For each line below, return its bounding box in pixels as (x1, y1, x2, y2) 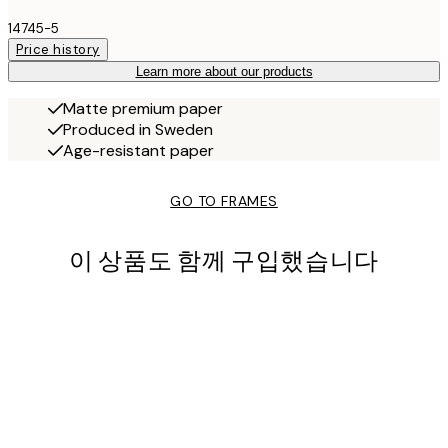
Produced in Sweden (63, 119, 213, 141)
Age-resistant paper (63, 140, 214, 162)
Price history (16, 41, 100, 59)
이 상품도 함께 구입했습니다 (69, 246, 379, 278)
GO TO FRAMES (170, 192, 278, 211)
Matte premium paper (63, 98, 223, 120)
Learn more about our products (135, 64, 313, 80)
